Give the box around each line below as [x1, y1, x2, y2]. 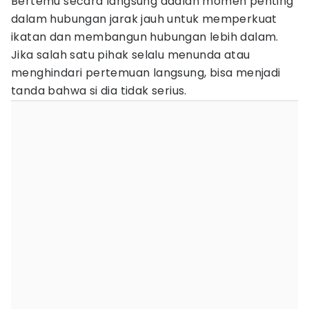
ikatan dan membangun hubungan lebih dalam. [11, 29, 279, 45]
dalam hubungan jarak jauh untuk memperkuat [11, 11, 277, 27]
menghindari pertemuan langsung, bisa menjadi [11, 65, 281, 81]
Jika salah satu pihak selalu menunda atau [11, 47, 250, 63]
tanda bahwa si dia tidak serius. [11, 83, 187, 99]
